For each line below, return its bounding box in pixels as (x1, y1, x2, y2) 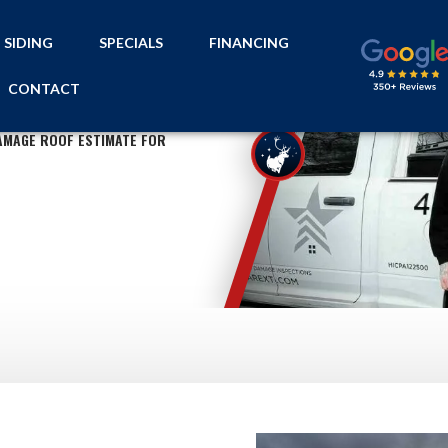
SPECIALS (99, 34, 164, 51)
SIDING (4, 34, 54, 51)
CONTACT (7, 80, 80, 97)
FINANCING (209, 34, 290, 51)
